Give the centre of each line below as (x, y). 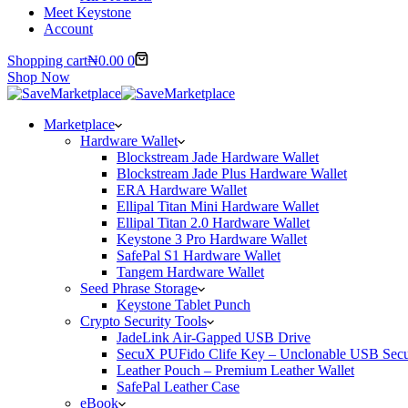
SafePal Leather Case (178, 387)
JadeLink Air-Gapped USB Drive (214, 337)
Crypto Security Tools (143, 321)
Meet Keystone (87, 12)
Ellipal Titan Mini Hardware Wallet (218, 206)
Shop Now (39, 77)
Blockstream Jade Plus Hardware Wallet (232, 173)
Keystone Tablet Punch (184, 305)
